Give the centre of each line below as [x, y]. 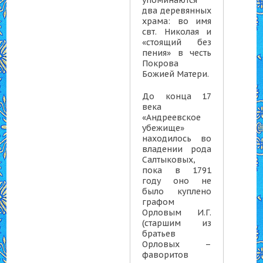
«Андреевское [172, 117]
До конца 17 [177, 96]
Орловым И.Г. [177, 213]
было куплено [177, 191]
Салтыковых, [169, 160]
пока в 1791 [177, 170]
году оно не [177, 181]
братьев [159, 234]
